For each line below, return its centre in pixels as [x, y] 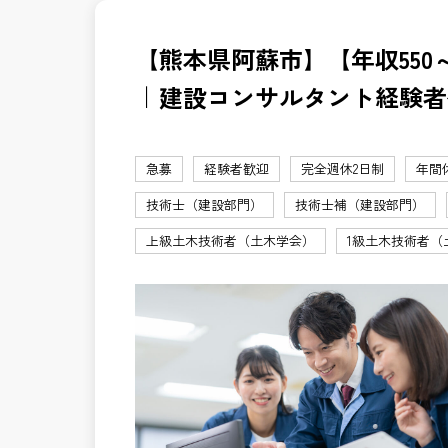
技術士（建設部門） [204, 204]
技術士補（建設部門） [360, 204]
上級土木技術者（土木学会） [230, 240]
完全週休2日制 [342, 168]
